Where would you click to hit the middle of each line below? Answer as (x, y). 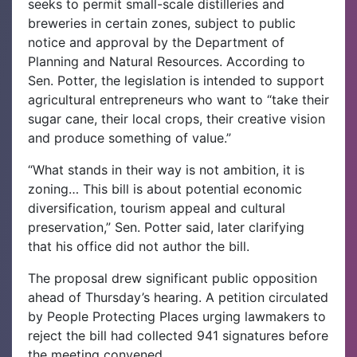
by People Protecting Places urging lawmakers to (177, 316)
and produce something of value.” (129, 138)
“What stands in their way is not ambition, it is (166, 170)
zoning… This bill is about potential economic (165, 189)
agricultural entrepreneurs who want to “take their (178, 100)
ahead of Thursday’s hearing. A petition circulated (178, 297)
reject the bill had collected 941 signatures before (178, 335)
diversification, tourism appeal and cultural (157, 208)
